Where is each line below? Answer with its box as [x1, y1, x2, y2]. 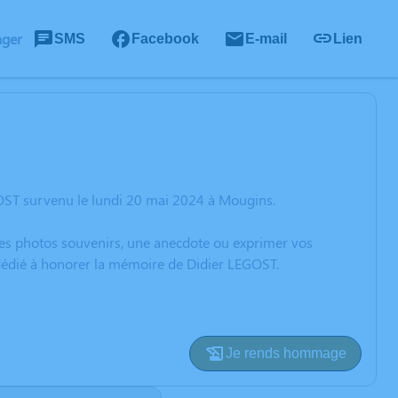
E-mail [245, 30, 287, 46]
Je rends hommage [226, 346, 346, 361]
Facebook [131, 30, 199, 46]
